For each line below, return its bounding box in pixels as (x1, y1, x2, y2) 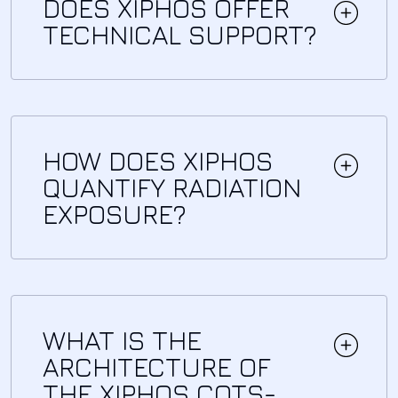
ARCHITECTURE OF (43, 350, 270, 383)
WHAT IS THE (43, 323, 202, 356)
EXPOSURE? (43, 197, 187, 230)
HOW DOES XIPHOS (43, 144, 273, 177)
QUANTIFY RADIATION (43, 171, 301, 203)
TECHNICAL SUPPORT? (43, 18, 317, 51)
